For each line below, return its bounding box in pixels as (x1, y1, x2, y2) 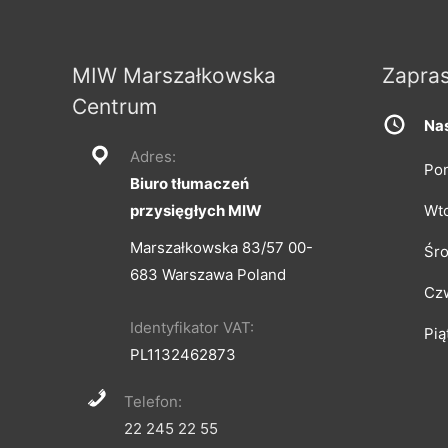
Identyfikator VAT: (130, 317, 254, 337)
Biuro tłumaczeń (130, 173, 249, 193)
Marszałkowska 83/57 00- (130, 237, 313, 257)
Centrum (72, 93, 157, 119)
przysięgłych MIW (130, 200, 262, 220)
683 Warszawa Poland (130, 264, 286, 284)
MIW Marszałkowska (72, 62, 276, 88)
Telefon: (124, 391, 182, 411)
